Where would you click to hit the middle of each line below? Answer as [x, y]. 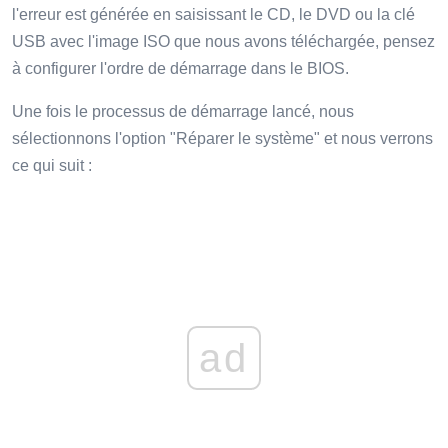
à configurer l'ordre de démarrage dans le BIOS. [180, 69]
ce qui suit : [52, 166]
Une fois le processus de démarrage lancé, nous [183, 112]
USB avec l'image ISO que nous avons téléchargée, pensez [223, 42]
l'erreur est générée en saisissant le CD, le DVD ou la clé [213, 15]
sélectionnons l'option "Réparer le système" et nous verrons [222, 139]
